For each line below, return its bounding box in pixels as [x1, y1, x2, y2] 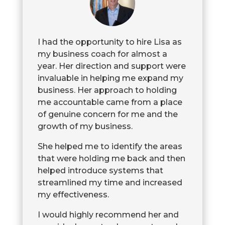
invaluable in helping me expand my [37, 73, 183, 83]
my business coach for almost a [37, 49, 167, 59]
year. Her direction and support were [37, 61, 186, 71]
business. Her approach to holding [37, 85, 177, 95]
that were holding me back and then [37, 154, 185, 164]
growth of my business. [37, 122, 133, 132]
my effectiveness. [37, 190, 109, 200]
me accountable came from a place [37, 97, 182, 107]
